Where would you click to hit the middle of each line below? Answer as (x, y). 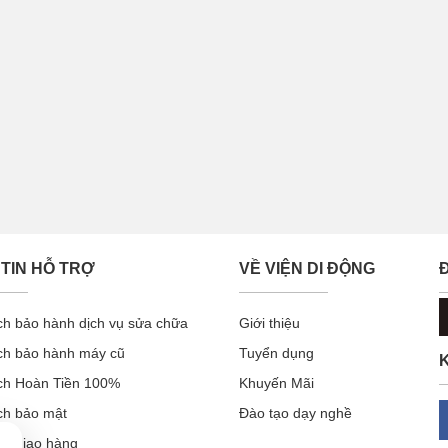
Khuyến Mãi (276, 383)
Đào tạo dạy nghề (295, 413)
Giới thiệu (269, 323)
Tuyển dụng (276, 353)
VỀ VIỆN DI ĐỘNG (307, 269)
